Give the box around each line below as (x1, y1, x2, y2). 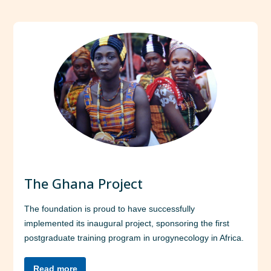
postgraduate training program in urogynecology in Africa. (24, 232, 244, 243)
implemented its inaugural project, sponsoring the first (24, 218, 230, 228)
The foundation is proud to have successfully (24, 203, 195, 214)
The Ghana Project (24, 174, 143, 193)
